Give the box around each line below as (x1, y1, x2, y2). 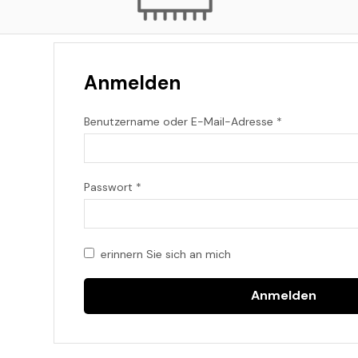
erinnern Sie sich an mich (100, 246, 231, 261)
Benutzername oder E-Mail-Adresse (83, 113, 276, 129)
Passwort (83, 179, 136, 194)
